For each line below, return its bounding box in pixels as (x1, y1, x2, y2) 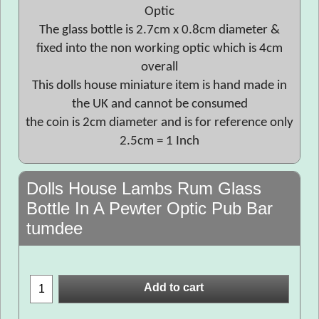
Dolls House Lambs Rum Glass (26, 179, 261, 198)
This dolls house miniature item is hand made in (32, 79, 287, 93)
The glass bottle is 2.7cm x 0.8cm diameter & (39, 23, 280, 37)
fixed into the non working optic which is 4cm (36, 42, 283, 56)
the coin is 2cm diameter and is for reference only (26, 116, 293, 130)
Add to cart (144, 281, 204, 294)
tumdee (26, 219, 83, 238)
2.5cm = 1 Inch (120, 135, 199, 148)
